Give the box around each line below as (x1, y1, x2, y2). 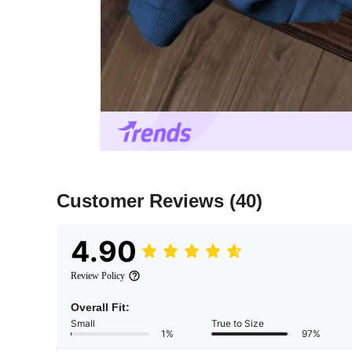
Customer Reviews (57, 190, 229, 212)
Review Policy (71, 270, 125, 282)
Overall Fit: (71, 301, 130, 314)
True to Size (211, 317, 264, 330)
